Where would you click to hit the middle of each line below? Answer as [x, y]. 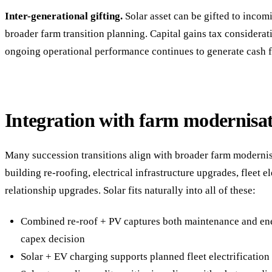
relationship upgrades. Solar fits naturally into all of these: [130, 191]
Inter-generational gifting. [64, 16]
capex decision [53, 239]
